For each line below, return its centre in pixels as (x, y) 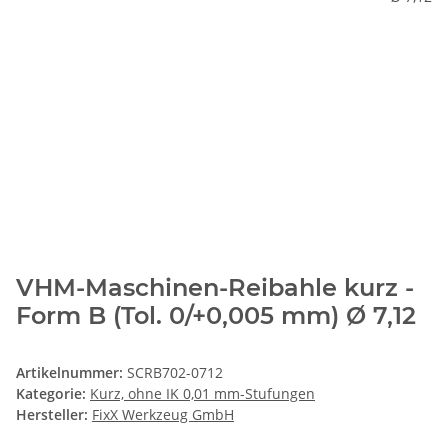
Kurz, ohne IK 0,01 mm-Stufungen (202, 394)
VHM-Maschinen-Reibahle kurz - (215, 288)
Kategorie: (53, 394)
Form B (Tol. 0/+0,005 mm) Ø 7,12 (216, 316)
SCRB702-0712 (175, 373)
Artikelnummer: (71, 373)
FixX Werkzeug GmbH (163, 415)
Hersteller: (52, 415)
